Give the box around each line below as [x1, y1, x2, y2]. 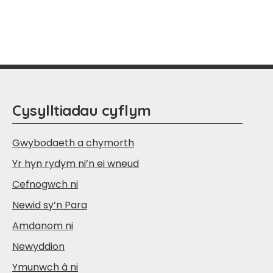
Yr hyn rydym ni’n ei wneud [12, 156, 139, 171]
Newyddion [12, 239, 65, 253]
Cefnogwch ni [12, 177, 78, 191]
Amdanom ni [12, 218, 73, 233]
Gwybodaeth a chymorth [12, 135, 134, 150]
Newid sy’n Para [12, 197, 87, 212]
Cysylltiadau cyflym [12, 101, 151, 119]
